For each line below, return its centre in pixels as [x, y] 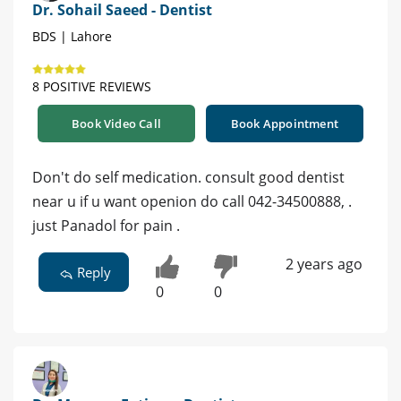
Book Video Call [116, 124]
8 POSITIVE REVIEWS [92, 87]
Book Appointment [285, 124]
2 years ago [324, 264]
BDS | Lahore [72, 37]
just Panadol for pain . [106, 226]
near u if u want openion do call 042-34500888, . [192, 202]
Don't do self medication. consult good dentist [188, 178]
